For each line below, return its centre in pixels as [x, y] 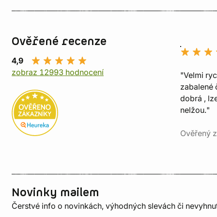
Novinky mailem [55, 193]
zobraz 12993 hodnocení [58, 72]
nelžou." [195, 110]
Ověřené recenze [59, 42]
